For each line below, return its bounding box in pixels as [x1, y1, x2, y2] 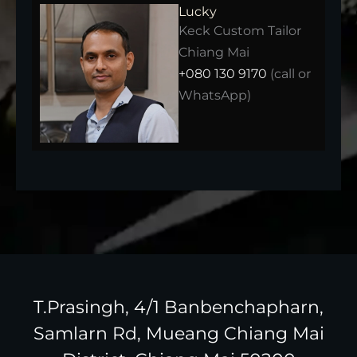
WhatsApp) [178, 88, 251, 104]
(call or [267, 66, 311, 82]
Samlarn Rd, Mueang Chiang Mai [33, 323, 324, 345]
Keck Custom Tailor [178, 23, 301, 39]
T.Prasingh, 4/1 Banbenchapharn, [33, 296, 324, 319]
